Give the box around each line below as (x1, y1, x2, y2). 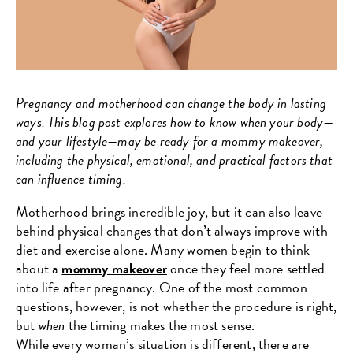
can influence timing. (16, 167, 126, 189)
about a (16, 257, 62, 279)
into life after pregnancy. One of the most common (16, 276, 307, 298)
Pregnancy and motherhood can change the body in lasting (16, 91, 326, 113)
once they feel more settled (166, 257, 325, 279)
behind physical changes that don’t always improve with (16, 219, 328, 241)
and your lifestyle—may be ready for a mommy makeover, (16, 129, 324, 151)
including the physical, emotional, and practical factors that (16, 148, 333, 170)
